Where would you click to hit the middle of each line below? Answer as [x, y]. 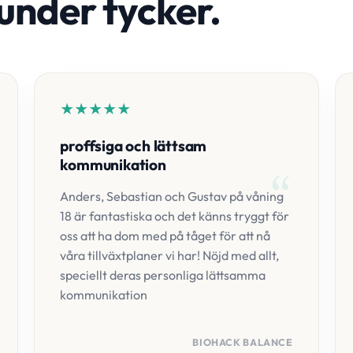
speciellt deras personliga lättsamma [163, 275]
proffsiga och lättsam [134, 146]
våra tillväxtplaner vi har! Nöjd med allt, [170, 255]
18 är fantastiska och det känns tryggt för [175, 216]
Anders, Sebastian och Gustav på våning [172, 196]
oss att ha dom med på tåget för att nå [165, 236]
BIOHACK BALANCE [243, 342]
